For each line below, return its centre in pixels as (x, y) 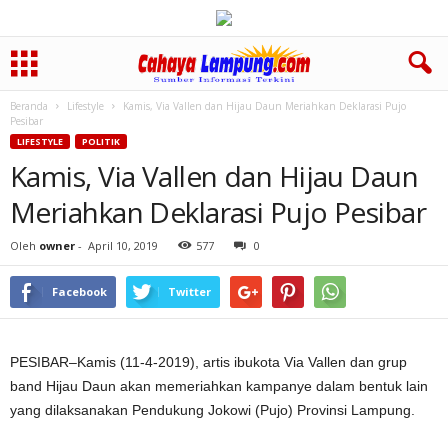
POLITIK (101, 141)
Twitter (189, 291)
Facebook (79, 291)
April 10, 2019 (123, 245)
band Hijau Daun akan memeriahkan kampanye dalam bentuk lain (219, 386)
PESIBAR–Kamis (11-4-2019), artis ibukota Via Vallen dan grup (208, 362)
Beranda (29, 106)
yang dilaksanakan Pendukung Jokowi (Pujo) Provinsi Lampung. (212, 410)
